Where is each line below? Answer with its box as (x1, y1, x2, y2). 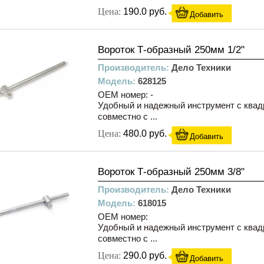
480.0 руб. (123, 128, 167, 138)
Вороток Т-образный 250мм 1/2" (98, 44, 245, 55)
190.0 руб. (123, 6, 167, 16)
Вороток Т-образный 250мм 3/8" (98, 166, 245, 177)
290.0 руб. (123, 250, 167, 260)
